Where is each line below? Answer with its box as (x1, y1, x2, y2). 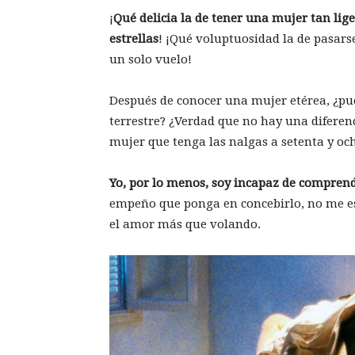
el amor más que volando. (109, 217, 261, 231)
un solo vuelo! (109, 52, 192, 67)
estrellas (109, 32, 158, 46)
